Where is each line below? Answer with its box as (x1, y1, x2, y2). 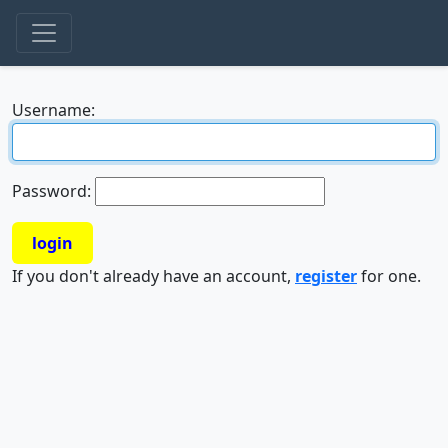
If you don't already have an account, (12, 264, 295, 287)
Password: (12, 179, 91, 202)
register (295, 264, 357, 287)
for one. (357, 264, 421, 287)
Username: (12, 98, 95, 121)
